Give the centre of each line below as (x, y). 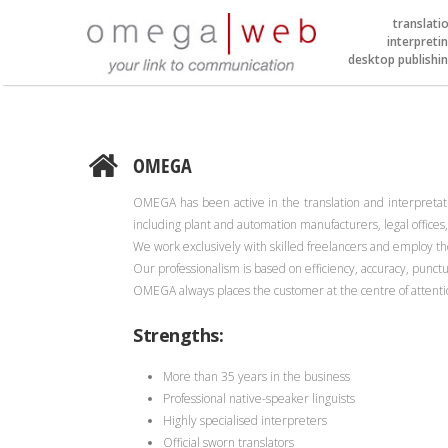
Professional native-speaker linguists (259, 398)
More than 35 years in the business (256, 376)
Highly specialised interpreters (245, 420)
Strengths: (178, 335)
